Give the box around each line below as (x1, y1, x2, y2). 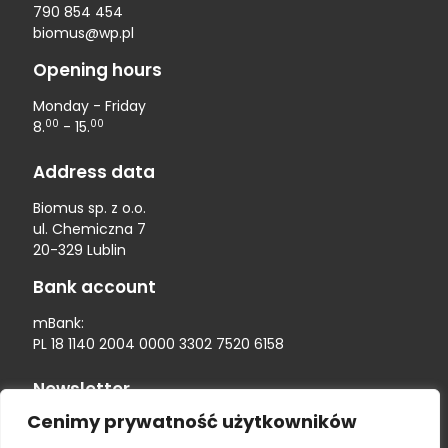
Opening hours (32, 58, 162, 82)
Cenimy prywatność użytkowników (27, 409, 357, 434)
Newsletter (32, 377, 130, 401)
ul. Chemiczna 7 (32, 219, 146, 239)
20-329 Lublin (32, 240, 126, 260)
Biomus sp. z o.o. (32, 198, 146, 218)
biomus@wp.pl (32, 23, 134, 43)
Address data (32, 160, 155, 184)
